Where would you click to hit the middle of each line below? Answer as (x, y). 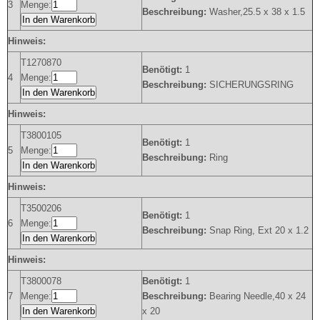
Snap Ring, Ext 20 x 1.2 (257, 230)
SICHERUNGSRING (250, 84)
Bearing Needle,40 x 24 (256, 296)
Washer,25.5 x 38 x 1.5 (256, 11)
